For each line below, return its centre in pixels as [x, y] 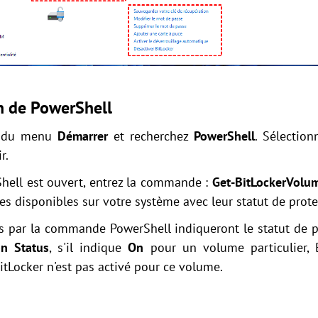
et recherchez [151, 136]
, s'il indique [89, 248]
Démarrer [83, 136]
